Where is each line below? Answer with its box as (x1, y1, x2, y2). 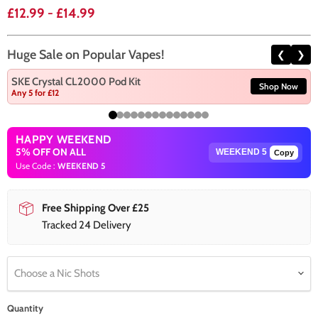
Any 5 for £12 (11, 87, 59, 98)
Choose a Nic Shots (14, 266, 99, 280)
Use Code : (16, 160, 57, 171)
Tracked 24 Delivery (42, 218, 131, 231)
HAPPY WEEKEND (16, 132, 112, 146)
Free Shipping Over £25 (42, 201, 149, 214)
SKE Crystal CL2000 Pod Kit (11, 75, 141, 88)
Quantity (7, 302, 43, 314)
